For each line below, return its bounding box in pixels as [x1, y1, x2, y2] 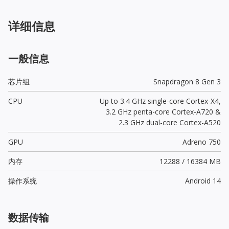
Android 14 [185, 175, 221, 186]
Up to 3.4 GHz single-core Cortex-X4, [99, 96, 221, 106]
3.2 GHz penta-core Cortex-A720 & [105, 106, 221, 117]
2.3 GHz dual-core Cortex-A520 [118, 117, 221, 127]
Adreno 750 [182, 136, 221, 147]
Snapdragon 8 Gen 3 [153, 76, 221, 86]
